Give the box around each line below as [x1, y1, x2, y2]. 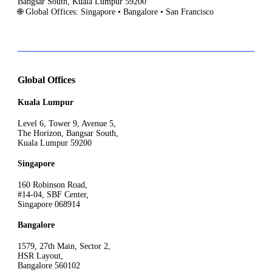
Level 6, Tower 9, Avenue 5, [18, 118, 116, 128]
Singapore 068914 [18, 199, 80, 209]
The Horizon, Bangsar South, [18, 128, 118, 138]
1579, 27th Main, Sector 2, [18, 242, 110, 251]
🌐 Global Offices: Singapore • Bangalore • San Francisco [18, 7, 214, 17]
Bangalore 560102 [18, 261, 80, 271]
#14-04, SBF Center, [18, 189, 89, 199]
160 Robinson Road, [18, 180, 87, 189]
